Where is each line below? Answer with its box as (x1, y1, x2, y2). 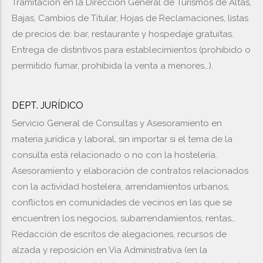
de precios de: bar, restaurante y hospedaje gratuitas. (12, 29, 234, 39)
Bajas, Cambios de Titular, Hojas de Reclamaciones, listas (12, 13, 248, 23)
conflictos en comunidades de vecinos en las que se (12, 197, 232, 208)
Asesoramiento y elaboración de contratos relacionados (12, 166, 248, 176)
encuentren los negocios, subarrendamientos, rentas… (12, 213, 235, 224)
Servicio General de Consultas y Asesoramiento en (12, 118, 222, 129)
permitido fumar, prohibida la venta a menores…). (12, 60, 213, 71)
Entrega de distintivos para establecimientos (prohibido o (12, 45, 251, 55)
